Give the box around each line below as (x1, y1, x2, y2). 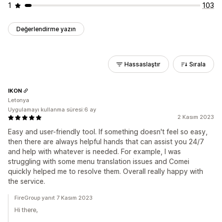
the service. (8, 177, 45, 185)
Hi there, (14, 206, 38, 214)
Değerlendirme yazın (16, 25, 76, 33)
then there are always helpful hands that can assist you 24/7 (8, 137, 204, 146)
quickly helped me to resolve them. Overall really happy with (8, 167, 203, 175)
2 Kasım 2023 (177, 113, 214, 120)
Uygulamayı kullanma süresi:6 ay (8, 106, 96, 113)
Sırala (189, 60, 206, 68)
